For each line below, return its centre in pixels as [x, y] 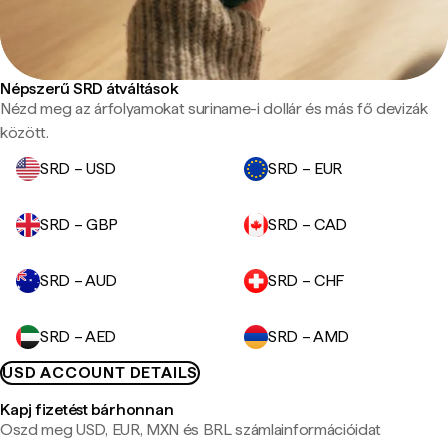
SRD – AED [78, 336]
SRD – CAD [308, 224]
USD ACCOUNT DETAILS [100, 372]
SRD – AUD [79, 280]
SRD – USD [78, 168]
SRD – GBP [79, 224]
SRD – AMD [309, 336]
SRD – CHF [306, 280]
